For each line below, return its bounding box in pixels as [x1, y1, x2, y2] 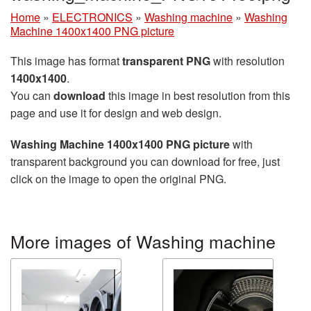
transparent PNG [122, 53, 210, 69]
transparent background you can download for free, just [10, 153, 280, 169]
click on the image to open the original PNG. [10, 171, 226, 187]
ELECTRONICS [52, 9, 133, 25]
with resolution [210, 53, 285, 69]
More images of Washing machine [10, 228, 276, 253]
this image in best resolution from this [106, 87, 290, 103]
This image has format [10, 53, 122, 69]
